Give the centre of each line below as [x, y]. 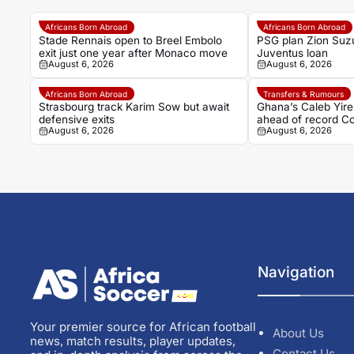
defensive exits [76, 120]
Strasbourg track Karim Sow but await [134, 107]
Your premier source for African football [143, 326]
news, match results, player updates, [132, 341]
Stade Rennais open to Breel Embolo [130, 41]
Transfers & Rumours [304, 94]
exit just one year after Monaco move [133, 53]
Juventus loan [292, 53]
